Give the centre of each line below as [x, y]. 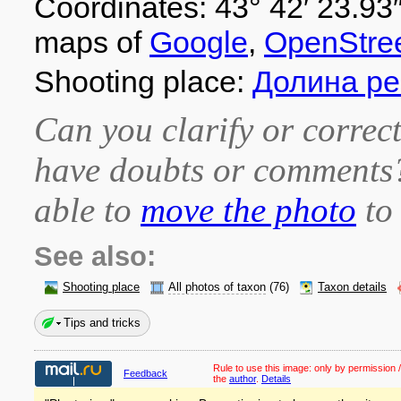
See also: [95, 256]
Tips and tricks [102, 323]
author [243, 379]
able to [87, 210]
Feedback [145, 373]
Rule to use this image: [264, 368]
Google [199, 42]
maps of [92, 42]
